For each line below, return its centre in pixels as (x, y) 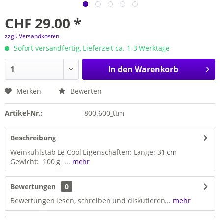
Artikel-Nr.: (24, 113)
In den (120, 69)
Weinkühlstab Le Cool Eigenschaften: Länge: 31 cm (95, 152)
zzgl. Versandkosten (32, 36)
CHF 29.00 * (43, 23)
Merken (29, 91)
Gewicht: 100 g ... (40, 161)
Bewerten (85, 91)
